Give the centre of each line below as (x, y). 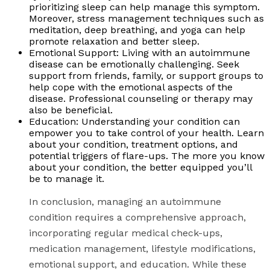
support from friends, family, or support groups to (146, 76)
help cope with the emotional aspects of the (131, 87)
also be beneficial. (71, 110)
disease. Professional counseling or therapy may (141, 99)
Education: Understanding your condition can (134, 122)
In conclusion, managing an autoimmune (125, 202)
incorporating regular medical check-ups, (126, 233)
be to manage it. (67, 179)
